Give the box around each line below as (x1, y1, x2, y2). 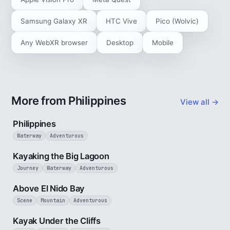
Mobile (152, 39, 174, 47)
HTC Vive (106, 17, 138, 25)
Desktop (106, 39, 134, 47)
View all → (180, 97, 219, 107)
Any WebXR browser (21, 39, 88, 47)
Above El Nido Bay (13, 183, 85, 194)
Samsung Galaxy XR (21, 17, 88, 25)
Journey (17, 165, 39, 171)
